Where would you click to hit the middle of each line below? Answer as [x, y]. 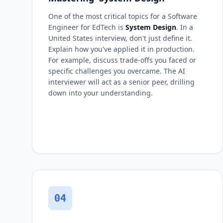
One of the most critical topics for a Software [123, 16]
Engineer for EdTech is [87, 27]
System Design [151, 27]
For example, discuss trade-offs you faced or [122, 60]
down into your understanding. [101, 93]
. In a [185, 27]
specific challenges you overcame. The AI [117, 71]
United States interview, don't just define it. [120, 38]
